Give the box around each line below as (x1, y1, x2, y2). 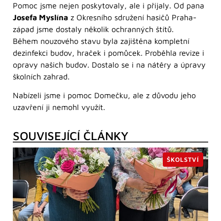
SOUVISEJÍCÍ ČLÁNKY (13, 129, 128, 143)
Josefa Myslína (13, 12, 68, 22)
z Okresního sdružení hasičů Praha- (68, 12, 196, 22)
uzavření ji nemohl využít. (13, 103, 105, 112)
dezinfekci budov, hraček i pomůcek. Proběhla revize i (13, 48, 204, 57)
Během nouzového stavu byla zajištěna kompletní (13, 36, 189, 45)
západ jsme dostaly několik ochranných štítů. (13, 24, 174, 34)
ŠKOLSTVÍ (167, 156, 199, 164)
